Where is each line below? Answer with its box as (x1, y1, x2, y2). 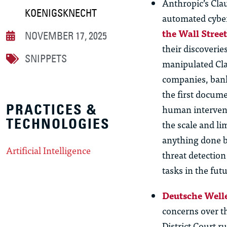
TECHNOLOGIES (6, 115, 110, 133)
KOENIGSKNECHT (25, 7, 97, 20)
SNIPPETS (25, 52, 67, 65)
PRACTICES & (6, 101, 97, 119)
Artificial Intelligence (6, 143, 91, 158)
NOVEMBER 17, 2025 (25, 29, 107, 43)
